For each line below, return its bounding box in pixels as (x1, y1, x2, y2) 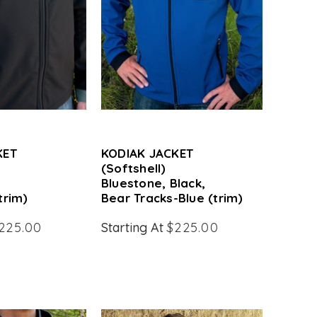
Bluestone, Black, (100, 175, 206, 190)
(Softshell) (100, 161, 166, 175)
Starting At (100, 219, 167, 236)
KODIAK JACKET (100, 146, 194, 161)
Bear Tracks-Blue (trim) (100, 190, 243, 205)
